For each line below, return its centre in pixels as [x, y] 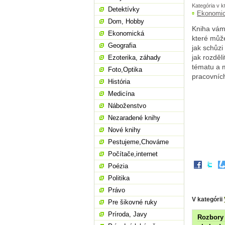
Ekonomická [126, 33]
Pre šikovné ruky [133, 202]
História [119, 82]
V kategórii [208, 199]
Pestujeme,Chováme [138, 142]
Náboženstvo [127, 106]
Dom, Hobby [126, 21]
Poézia [118, 166]
